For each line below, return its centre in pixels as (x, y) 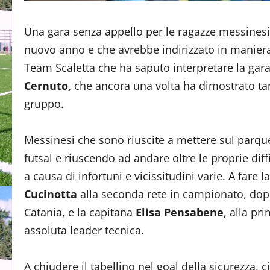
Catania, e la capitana (80, 212)
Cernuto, (48, 86)
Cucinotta (51, 194)
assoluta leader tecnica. (84, 230)
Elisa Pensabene (180, 212)
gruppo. (44, 104)
